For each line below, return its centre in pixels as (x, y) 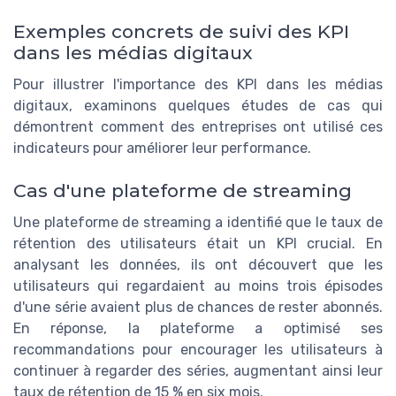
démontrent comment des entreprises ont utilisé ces (198, 126)
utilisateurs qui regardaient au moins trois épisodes (198, 286)
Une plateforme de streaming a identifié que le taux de (198, 223)
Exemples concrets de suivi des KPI (181, 31)
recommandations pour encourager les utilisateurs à (198, 350)
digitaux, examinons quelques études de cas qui (198, 105)
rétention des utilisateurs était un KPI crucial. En (198, 244)
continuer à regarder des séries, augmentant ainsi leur (198, 371)
